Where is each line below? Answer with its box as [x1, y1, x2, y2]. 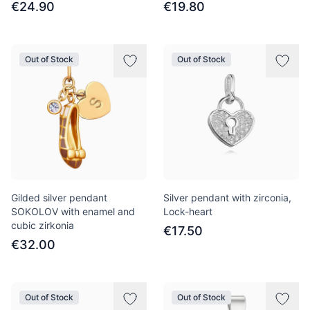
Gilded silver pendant [11, 192, 107, 203]
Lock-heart [163, 206, 212, 217]
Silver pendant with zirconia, [163, 192, 291, 203]
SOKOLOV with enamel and [11, 206, 135, 217]
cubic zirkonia [11, 219, 74, 231]
